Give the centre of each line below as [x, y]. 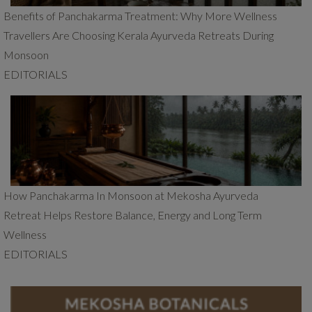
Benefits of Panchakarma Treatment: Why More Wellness [140, 16]
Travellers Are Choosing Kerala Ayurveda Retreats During [139, 36]
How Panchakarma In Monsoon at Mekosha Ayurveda [131, 196]
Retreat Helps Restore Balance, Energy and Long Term [133, 215]
